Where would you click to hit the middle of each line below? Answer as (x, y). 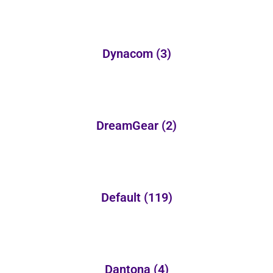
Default (122, 198)
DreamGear (129, 126)
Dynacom (129, 54)
